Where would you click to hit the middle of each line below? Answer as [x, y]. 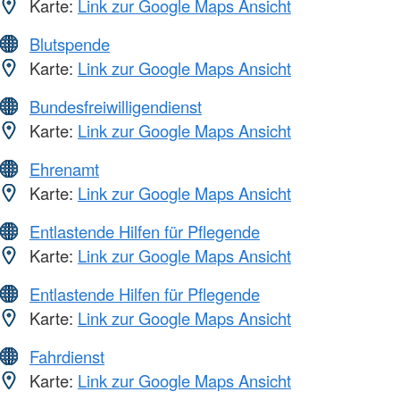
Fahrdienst [67, 357]
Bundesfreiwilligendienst [116, 107]
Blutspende [70, 44]
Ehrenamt [64, 169]
